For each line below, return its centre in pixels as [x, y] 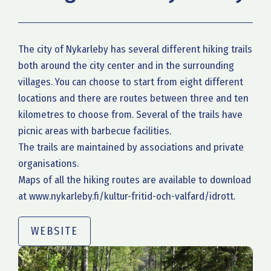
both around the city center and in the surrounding [126, 66]
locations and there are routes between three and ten [133, 98]
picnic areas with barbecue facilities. [95, 131]
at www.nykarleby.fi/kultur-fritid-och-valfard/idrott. [127, 196]
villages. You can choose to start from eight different [131, 82]
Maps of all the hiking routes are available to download [135, 180]
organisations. [48, 164]
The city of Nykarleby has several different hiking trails [135, 49]
